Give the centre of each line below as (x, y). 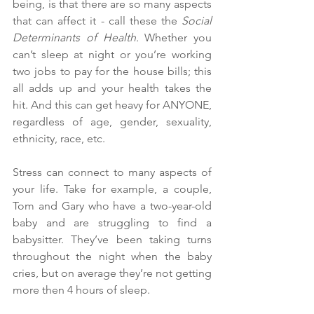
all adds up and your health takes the (112, 88)
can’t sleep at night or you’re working (112, 54)
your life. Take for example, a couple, (112, 189)
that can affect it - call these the (97, 21)
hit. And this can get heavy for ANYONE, (112, 105)
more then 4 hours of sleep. (83, 290)
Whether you (178, 37)
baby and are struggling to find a (112, 223)
